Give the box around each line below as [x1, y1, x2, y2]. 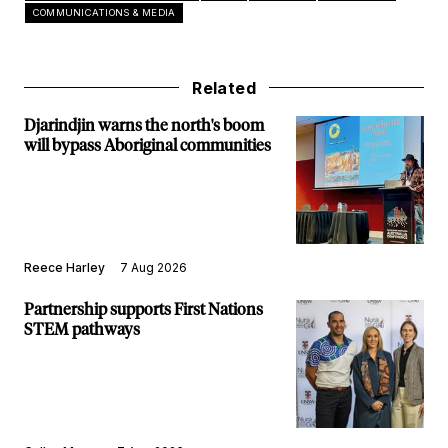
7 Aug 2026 [120, 259, 187, 275]
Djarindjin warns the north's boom [24, 117, 264, 134]
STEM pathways [24, 321, 140, 338]
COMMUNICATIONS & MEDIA [33, 6, 176, 18]
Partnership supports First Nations [24, 301, 263, 318]
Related [178, 77, 270, 98]
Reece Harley [24, 259, 105, 275]
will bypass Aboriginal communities [24, 137, 271, 154]
